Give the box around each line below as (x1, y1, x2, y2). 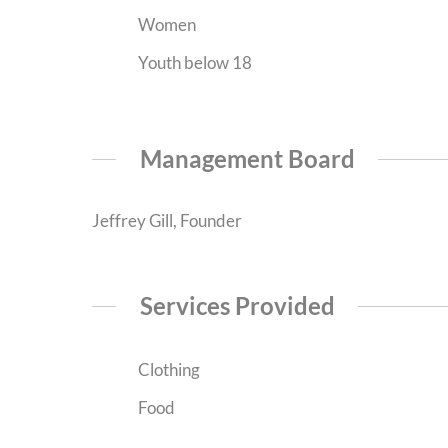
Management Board (139, 143, 355, 173)
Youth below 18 (134, 52, 252, 74)
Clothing (134, 359, 200, 381)
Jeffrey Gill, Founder (92, 209, 242, 231)
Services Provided (139, 291, 335, 321)
